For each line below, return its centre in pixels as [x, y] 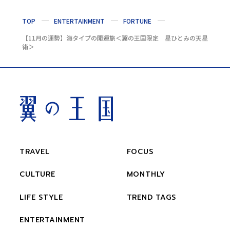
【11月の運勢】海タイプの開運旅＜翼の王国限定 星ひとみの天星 [115, 37]
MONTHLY [146, 175]
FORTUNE [137, 21]
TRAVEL [35, 152]
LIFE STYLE [41, 197]
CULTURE [37, 175]
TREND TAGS [151, 197]
